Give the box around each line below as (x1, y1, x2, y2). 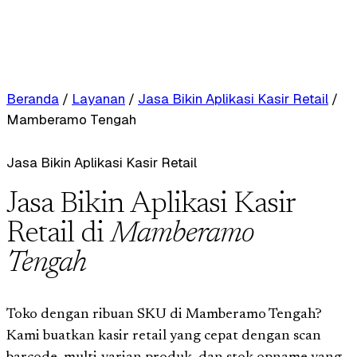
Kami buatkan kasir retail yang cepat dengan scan (6, 328, 321, 343)
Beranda (6, 90, 59, 108)
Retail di (6, 219, 111, 249)
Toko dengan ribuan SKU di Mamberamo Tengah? (6, 307, 322, 322)
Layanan (72, 90, 125, 108)
